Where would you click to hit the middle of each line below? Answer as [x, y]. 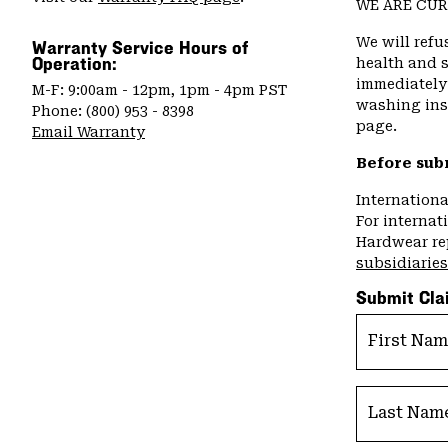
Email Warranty [88, 132]
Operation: [74, 64]
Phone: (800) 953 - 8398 [113, 111]
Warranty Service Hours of [140, 48]
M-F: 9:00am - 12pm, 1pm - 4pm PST [159, 90]
